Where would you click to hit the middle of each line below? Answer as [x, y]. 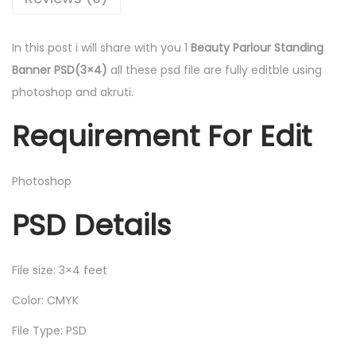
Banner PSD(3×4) [60, 70]
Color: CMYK [45, 301]
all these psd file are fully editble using [215, 70]
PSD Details [91, 226]
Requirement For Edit [162, 137]
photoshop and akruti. [73, 93]
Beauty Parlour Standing [255, 48]
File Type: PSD [49, 331]
